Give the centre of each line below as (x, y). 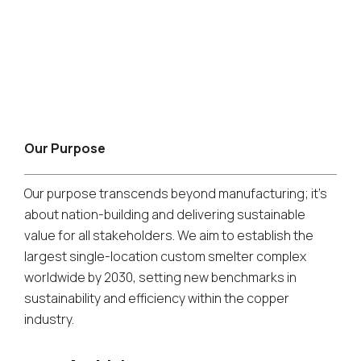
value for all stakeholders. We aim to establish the (169, 235)
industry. (49, 319)
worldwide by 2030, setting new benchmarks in (160, 277)
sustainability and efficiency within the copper (157, 298)
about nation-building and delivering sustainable (165, 214)
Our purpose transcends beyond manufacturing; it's (176, 193)
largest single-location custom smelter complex (165, 256)
